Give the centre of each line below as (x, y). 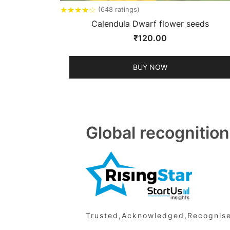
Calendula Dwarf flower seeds (150, 23)
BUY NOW (150, 67)
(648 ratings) (119, 9)
